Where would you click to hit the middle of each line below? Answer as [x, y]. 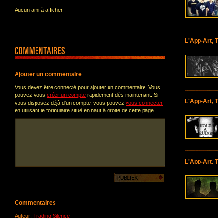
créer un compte [66, 95]
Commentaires [35, 203]
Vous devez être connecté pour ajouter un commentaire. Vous [87, 87]
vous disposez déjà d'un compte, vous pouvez [70, 103]
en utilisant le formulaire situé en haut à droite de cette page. [85, 110]
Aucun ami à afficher [39, 10]
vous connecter [144, 103]
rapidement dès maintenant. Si [122, 95]
